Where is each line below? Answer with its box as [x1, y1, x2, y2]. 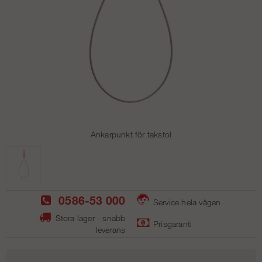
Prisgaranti [150, 219, 192, 229]
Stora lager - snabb [53, 213, 126, 223]
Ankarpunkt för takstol [90, 129, 172, 140]
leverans [95, 225, 126, 235]
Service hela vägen [150, 197, 221, 208]
